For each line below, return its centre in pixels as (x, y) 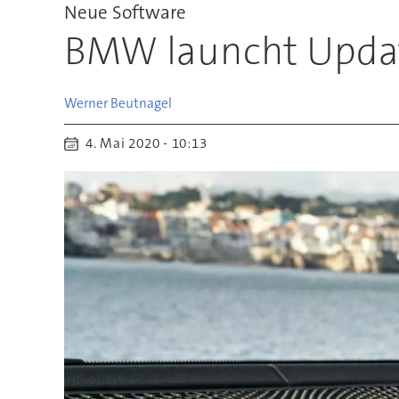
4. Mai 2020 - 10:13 (152, 144)
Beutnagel (141, 103)
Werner (85, 103)
